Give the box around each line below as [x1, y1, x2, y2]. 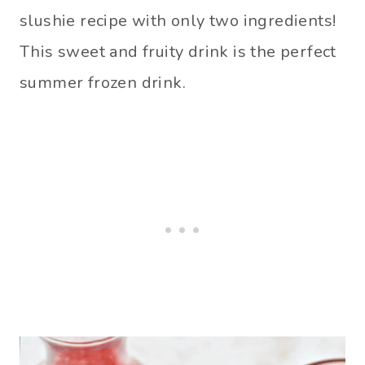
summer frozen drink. [20, 72, 186, 94]
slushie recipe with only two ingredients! [20, 10, 336, 32]
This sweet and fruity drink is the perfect [20, 41, 336, 63]
